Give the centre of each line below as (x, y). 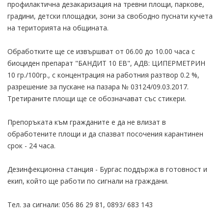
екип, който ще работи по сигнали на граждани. (88, 181)
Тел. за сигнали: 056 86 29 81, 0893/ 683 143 (80, 204)
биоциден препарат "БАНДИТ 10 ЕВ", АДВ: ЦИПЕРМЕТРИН (106, 63)
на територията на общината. (58, 27)
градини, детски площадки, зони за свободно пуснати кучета (110, 16)
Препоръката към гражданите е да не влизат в (87, 122)
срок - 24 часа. (31, 145)
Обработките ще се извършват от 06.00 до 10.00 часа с (101, 51)
